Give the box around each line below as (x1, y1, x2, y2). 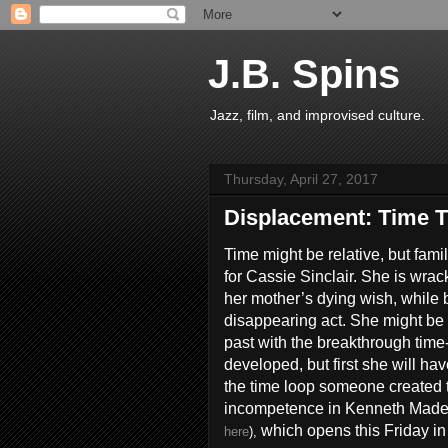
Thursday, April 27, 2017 (224, 171, 378, 187)
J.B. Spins (208, 52, 400, 96)
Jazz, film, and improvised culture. (210, 107, 425, 123)
